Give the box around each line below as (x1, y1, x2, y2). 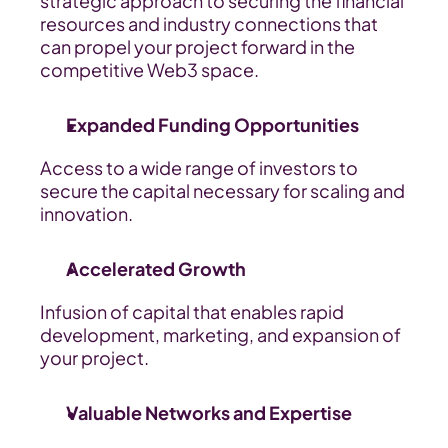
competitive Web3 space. (40, 58, 259, 81)
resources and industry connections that (40, 12, 378, 35)
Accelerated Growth (66, 257, 246, 280)
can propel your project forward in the (40, 35, 355, 58)
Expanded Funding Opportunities (66, 113, 359, 136)
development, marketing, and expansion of (40, 323, 401, 346)
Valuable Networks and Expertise (66, 401, 352, 424)
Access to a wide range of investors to (40, 156, 358, 179)
